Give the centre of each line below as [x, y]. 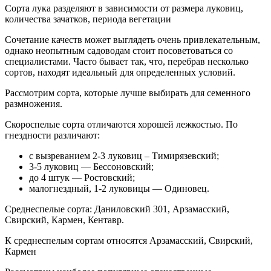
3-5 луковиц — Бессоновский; [91, 167]
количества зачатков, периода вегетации [88, 19]
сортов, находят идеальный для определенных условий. [120, 73]
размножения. [34, 104]
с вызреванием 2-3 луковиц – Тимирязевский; [124, 156]
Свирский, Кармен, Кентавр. [64, 220]
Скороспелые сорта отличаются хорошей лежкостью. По [121, 125]
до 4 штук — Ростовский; [82, 178]
